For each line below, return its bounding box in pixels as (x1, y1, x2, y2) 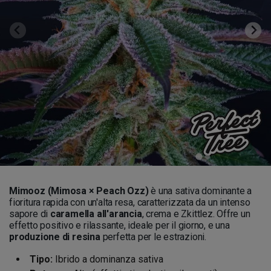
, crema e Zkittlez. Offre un (142, 208, 250, 220)
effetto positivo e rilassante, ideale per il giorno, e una (9, 220, 230, 231)
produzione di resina (9, 231, 100, 243)
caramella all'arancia (50, 208, 142, 220)
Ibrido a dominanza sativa (53, 253, 163, 265)
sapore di (9, 208, 50, 220)
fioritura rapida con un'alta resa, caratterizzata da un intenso (9, 197, 250, 208)
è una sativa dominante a (148, 185, 252, 197)
